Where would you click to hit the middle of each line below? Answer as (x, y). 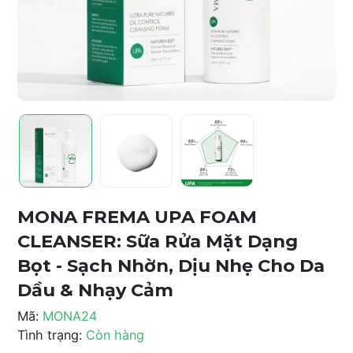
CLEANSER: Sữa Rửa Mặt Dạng (158, 241)
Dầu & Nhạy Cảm (95, 290)
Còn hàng (115, 334)
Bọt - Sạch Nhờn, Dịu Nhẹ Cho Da (171, 265)
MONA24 (70, 316)
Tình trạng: (50, 334)
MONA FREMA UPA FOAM (137, 216)
